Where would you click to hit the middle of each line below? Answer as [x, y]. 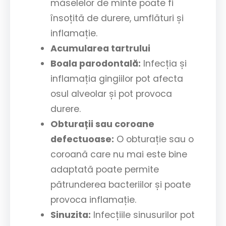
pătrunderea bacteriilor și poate [121, 185]
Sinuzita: [71, 215]
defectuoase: [82, 139]
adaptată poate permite [105, 170]
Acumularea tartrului [100, 49]
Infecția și [164, 64]
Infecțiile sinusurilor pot [143, 215]
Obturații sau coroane [102, 124]
